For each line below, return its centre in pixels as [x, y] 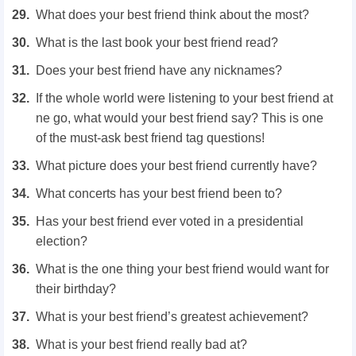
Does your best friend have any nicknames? [159, 70]
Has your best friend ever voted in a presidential [170, 221]
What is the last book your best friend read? [157, 42]
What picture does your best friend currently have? [176, 165]
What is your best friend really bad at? [141, 344]
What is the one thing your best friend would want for [182, 269]
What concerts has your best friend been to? [159, 193]
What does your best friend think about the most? [172, 14]
